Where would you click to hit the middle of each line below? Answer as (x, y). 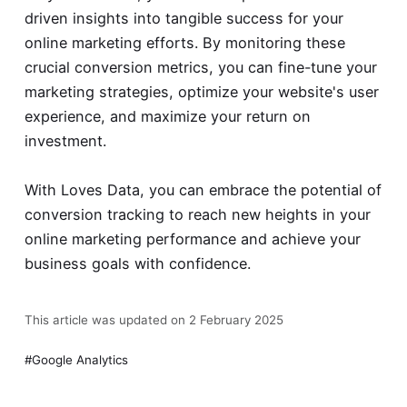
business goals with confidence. (137, 264)
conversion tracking (94, 215)
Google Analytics (79, 359)
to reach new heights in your (267, 215)
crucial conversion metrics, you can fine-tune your (200, 67)
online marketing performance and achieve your (192, 239)
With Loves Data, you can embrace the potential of (203, 190)
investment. (65, 140)
